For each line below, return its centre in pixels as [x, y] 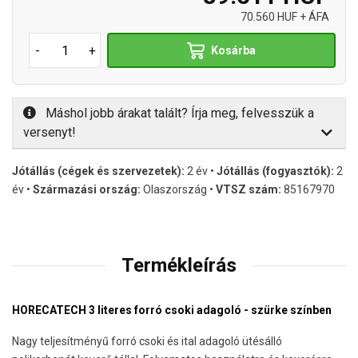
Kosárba [234, 50]
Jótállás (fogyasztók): [275, 171]
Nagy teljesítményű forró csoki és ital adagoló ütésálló [147, 342]
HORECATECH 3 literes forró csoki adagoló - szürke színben [172, 310]
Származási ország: [87, 190]
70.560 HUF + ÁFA [285, 17]
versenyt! [50, 133]
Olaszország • [178, 190]
